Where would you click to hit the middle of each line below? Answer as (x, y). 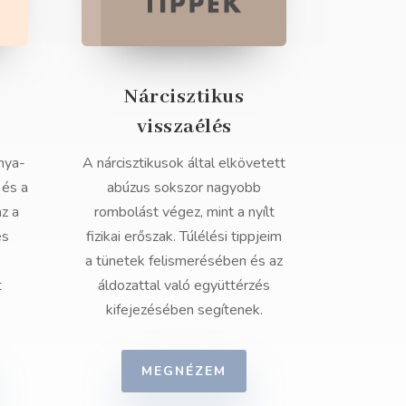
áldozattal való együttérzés (184, 285)
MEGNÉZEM (184, 371)
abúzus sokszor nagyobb (184, 187)
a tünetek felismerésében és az (184, 261)
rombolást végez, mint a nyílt (184, 212)
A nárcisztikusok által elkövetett (184, 163)
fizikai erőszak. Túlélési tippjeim (184, 236)
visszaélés (184, 126)
